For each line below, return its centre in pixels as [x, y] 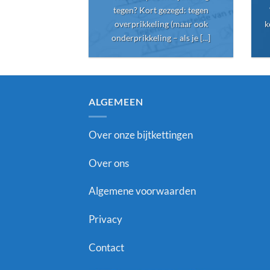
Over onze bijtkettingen [141, 134]
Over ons [109, 163]
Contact [106, 247]
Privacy [105, 219]
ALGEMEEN [116, 102]
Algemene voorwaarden [142, 191]
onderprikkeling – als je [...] [161, 37]
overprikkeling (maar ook [161, 24]
